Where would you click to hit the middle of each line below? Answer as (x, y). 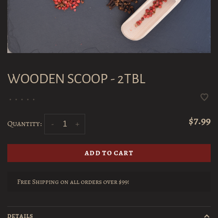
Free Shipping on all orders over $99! (73, 182)
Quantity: (25, 124)
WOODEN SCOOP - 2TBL (76, 79)
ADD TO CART (109, 153)
